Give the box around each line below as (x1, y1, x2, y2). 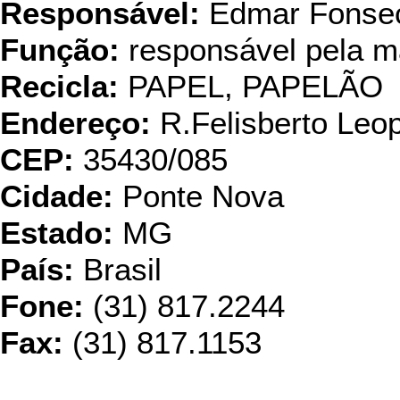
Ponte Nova (113, 179, 284, 214)
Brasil (74, 252, 162, 287)
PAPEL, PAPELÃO (119, 69, 383, 104)
